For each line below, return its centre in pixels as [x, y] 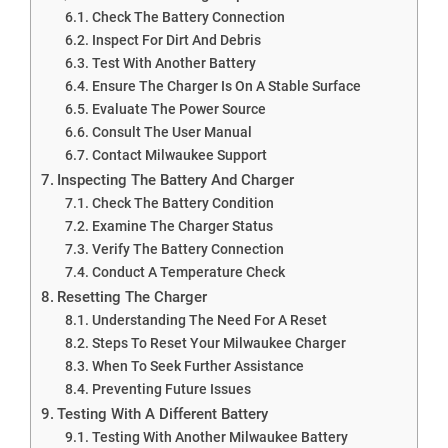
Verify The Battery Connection [187, 248]
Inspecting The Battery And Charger [176, 179]
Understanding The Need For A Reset [209, 319]
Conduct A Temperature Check [188, 271]
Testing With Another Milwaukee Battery [219, 436]
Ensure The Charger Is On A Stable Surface [226, 85]
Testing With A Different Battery [163, 413]
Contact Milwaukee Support [179, 154]
